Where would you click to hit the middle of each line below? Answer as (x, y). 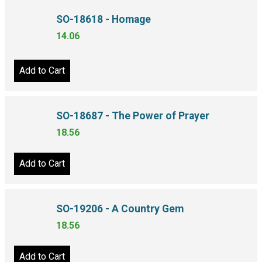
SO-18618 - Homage (104, 19)
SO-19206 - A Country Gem (120, 213)
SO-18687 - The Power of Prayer (133, 116)
